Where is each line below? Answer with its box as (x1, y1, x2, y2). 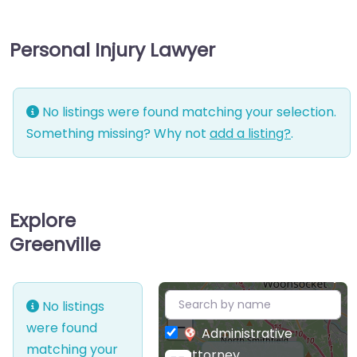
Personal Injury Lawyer (10, 36, 215, 63)
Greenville (10, 230, 100, 257)
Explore (10, 206, 76, 233)
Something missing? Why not (26, 124, 210, 143)
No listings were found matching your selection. (39, 102, 336, 121)
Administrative (201, 324, 292, 343)
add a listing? (210, 124, 291, 143)
